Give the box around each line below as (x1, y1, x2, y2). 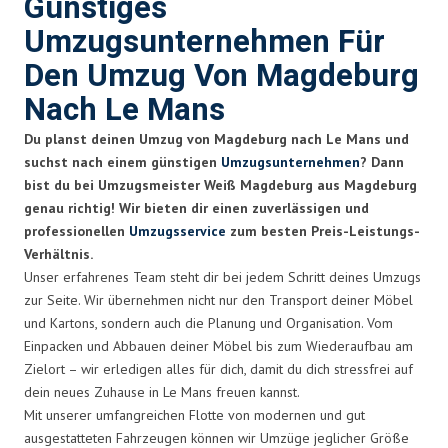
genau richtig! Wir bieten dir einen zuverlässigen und (24, 198, 369, 217)
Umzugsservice (129, 221, 226, 240)
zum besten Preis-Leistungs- (226, 221, 420, 240)
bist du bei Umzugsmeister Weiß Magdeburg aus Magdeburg (24, 175, 417, 194)
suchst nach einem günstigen (24, 152, 221, 171)
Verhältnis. (24, 244, 93, 263)
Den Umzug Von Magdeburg (24, 53, 419, 99)
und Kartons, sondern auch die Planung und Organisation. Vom (24, 313, 393, 332)
